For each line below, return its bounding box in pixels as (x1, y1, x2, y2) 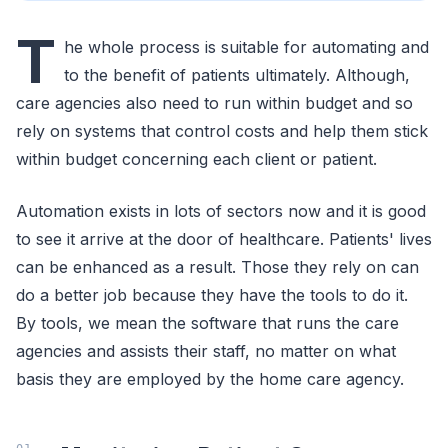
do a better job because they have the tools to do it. (16, 284, 408, 305)
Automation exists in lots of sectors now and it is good (16, 200, 426, 221)
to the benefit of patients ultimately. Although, (64, 64, 410, 85)
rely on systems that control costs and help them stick (16, 120, 428, 141)
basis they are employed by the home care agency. (16, 368, 404, 389)
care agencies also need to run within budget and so (16, 92, 413, 113)
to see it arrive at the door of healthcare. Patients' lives (16, 228, 432, 249)
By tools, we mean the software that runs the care (16, 312, 399, 333)
